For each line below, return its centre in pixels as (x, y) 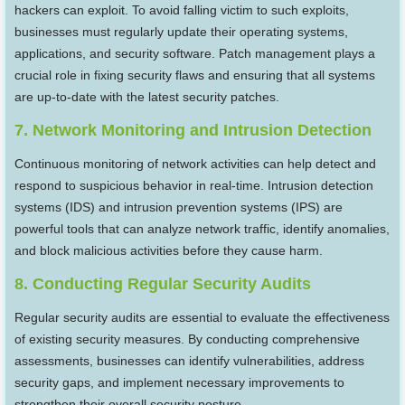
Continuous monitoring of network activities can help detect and (196, 164)
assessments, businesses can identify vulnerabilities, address (190, 361)
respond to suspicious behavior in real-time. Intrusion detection (194, 186)
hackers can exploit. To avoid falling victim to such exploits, (182, 10)
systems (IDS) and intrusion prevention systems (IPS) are (179, 207)
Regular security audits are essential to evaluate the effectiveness (202, 318)
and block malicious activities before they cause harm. (169, 251)
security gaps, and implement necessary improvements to (180, 383)
